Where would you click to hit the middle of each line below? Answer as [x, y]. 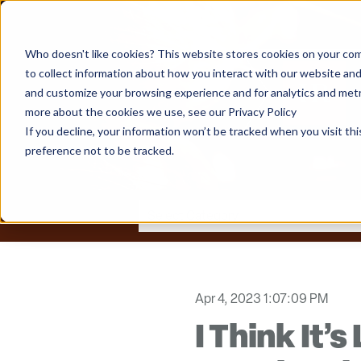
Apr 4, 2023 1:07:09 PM [261, 298]
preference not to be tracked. [99, 150]
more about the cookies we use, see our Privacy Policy [160, 111]
